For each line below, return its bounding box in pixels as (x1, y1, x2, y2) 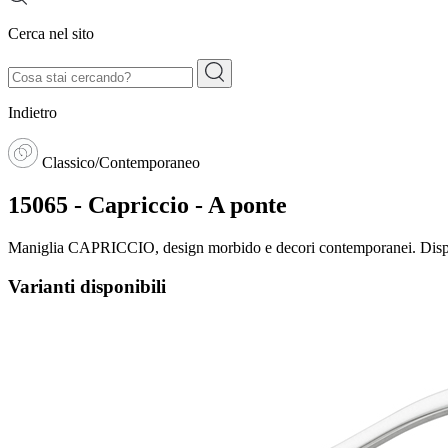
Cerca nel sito (8, 25, 94, 42)
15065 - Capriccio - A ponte (8, 191, 287, 218)
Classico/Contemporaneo (42, 154, 200, 171)
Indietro (8, 104, 57, 121)
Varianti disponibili (8, 275, 166, 297)
